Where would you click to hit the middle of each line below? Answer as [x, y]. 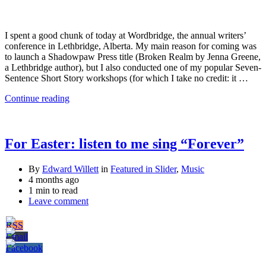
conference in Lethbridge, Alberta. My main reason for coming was [131, 46]
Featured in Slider [143, 169]
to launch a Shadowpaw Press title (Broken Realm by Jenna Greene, [133, 56]
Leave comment [58, 201]
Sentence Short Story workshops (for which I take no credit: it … [126, 78]
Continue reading [37, 98]
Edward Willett [70, 169]
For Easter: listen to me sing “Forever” [124, 143]
